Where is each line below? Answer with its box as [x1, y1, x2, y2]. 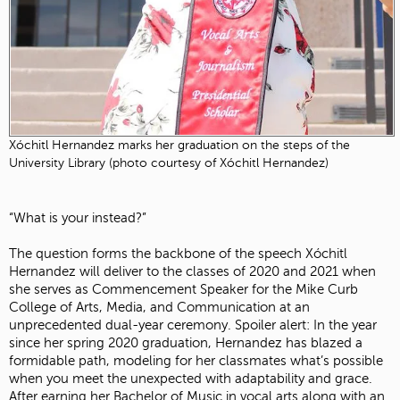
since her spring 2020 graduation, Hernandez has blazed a [9, 335, 362, 350]
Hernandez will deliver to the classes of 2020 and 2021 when [9, 263, 376, 279]
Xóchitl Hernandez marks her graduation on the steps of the [9, 138, 350, 153]
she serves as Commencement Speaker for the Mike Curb [9, 281, 358, 296]
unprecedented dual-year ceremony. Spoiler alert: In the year [9, 317, 377, 332]
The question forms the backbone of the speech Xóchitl [9, 246, 347, 261]
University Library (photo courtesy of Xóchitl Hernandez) [9, 156, 329, 171]
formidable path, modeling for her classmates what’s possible [9, 353, 383, 368]
